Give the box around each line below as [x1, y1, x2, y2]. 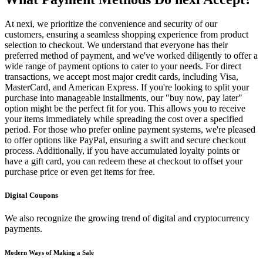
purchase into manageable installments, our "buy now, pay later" [5, 93, 242, 103]
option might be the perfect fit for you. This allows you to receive [5, 103, 245, 114]
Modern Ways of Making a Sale [5, 248, 94, 256]
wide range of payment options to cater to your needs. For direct [5, 61, 241, 72]
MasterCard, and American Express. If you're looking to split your [5, 82, 249, 93]
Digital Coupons [5, 190, 58, 200]
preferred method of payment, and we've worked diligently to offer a [5, 50, 258, 61]
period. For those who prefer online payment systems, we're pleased [5, 124, 255, 135]
